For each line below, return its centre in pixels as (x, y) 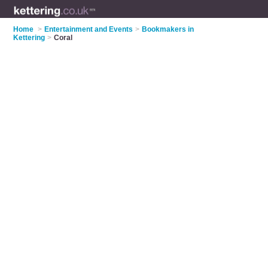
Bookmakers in (168, 29)
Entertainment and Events (89, 29)
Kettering (29, 38)
